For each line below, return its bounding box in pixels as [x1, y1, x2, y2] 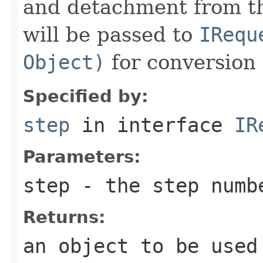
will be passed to [23, 22, 199, 46]
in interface [70, 113, 234, 137]
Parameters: [23, 146, 141, 167]
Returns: [23, 207, 106, 227]
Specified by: [23, 86, 149, 106]
